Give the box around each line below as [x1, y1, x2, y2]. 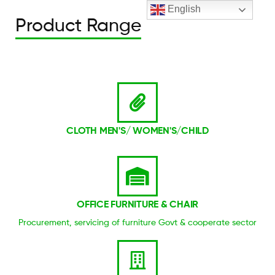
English [165, 4, 201, 15]
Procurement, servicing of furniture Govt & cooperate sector [18, 217, 257, 228]
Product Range [15, 14, 141, 36]
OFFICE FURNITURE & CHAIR [77, 197, 198, 210]
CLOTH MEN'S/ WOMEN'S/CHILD [66, 124, 209, 136]
